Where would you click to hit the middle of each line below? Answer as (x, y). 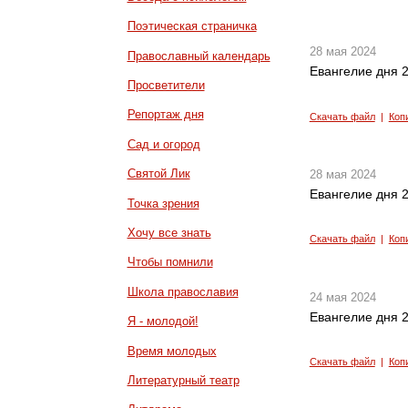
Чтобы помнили (170, 262)
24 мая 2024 (342, 297)
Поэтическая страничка (192, 26)
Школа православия (183, 291)
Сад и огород (163, 144)
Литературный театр (183, 380)
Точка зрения (163, 203)
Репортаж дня (165, 115)
